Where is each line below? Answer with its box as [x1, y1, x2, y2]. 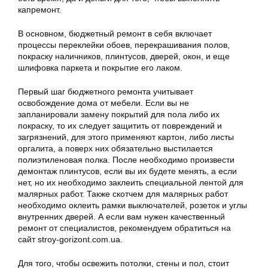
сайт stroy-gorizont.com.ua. [18, 234, 123, 244]
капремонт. [18, 5, 61, 14]
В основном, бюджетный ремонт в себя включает [18, 29, 212, 38]
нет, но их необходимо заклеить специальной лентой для [18, 178, 243, 187]
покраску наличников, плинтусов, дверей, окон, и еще [18, 51, 230, 61]
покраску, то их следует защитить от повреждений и [18, 121, 222, 130]
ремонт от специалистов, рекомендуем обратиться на [18, 223, 231, 233]
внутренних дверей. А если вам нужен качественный [18, 212, 225, 221]
